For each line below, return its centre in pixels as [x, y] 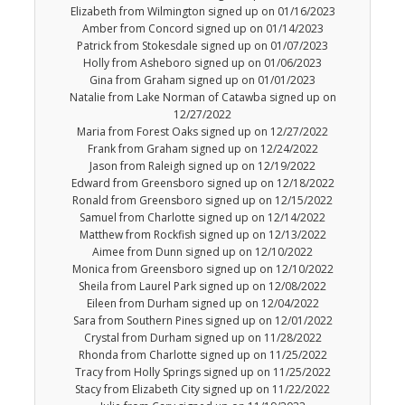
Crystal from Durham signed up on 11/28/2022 [202, 338]
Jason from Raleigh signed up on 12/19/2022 [202, 166]
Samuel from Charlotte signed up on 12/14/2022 [202, 218]
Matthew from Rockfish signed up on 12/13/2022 [202, 235]
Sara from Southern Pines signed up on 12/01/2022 [202, 321]
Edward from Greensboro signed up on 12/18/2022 [202, 184]
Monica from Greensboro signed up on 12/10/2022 [202, 269]
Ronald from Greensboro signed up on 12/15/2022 [202, 201]
